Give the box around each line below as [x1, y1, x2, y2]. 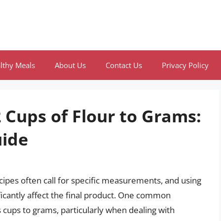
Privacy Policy [162, 60, 209, 70]
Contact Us [106, 60, 142, 70]
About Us [55, 60, 86, 70]
